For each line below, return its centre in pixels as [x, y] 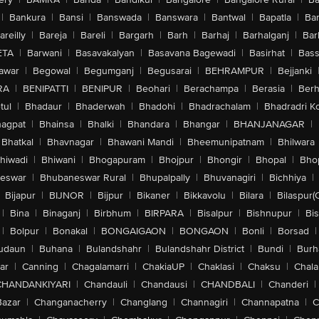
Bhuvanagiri [229, 178]
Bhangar [201, 124]
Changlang [144, 302]
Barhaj [215, 35]
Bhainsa [56, 124]
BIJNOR [67, 195]
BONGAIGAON [133, 231]
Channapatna [270, 302]
